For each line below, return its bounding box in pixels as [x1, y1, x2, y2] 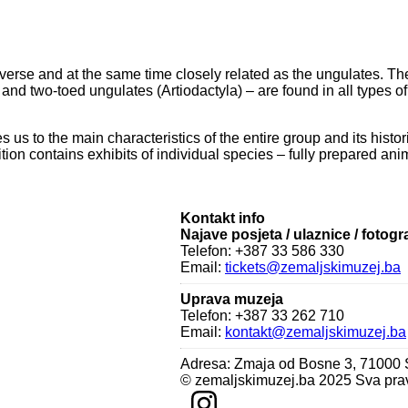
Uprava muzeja [180, 291, 283, 308]
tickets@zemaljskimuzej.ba [225, 260, 401, 276]
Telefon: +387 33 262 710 [180, 308, 344, 324]
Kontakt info [180, 210, 265, 227]
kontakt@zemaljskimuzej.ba [225, 324, 406, 341]
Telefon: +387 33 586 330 [180, 243, 344, 260]
